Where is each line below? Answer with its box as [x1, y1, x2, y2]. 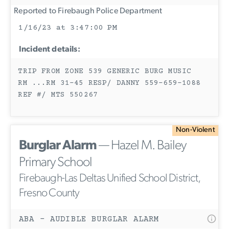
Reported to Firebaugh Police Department [11, 7, 163, 16]
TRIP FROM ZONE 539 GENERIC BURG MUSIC [18, 67, 192, 76]
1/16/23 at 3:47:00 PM [18, 24, 117, 33]
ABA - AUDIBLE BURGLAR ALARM [19, 214, 159, 224]
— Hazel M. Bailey [97, 139, 186, 153]
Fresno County [19, 187, 80, 199]
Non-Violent [176, 126, 215, 134]
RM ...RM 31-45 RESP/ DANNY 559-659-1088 [18, 79, 201, 87]
